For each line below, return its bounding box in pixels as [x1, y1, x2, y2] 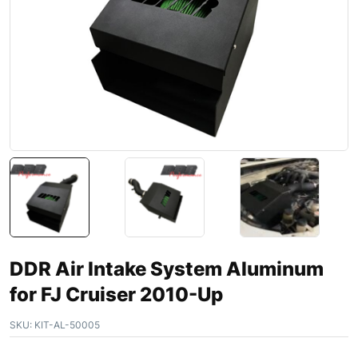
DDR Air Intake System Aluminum [10, 257, 324, 280]
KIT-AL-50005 [32, 318, 100, 331]
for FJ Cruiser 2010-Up [10, 282, 223, 306]
